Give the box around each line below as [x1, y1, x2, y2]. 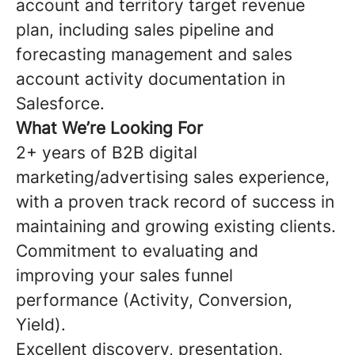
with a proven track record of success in [16, 192, 334, 212]
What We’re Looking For [16, 118, 203, 138]
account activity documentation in [16, 69, 285, 89]
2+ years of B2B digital [16, 143, 197, 162]
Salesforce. [16, 94, 105, 113]
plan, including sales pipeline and [16, 20, 274, 40]
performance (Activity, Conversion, [16, 290, 292, 310]
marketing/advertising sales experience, [16, 167, 330, 187]
